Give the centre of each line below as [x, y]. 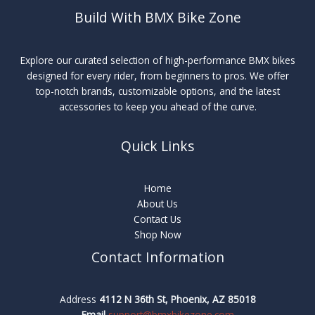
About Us [157, 203]
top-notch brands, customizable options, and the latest [157, 91]
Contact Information [157, 257]
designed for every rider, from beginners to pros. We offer [157, 75]
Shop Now [157, 234]
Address [79, 300]
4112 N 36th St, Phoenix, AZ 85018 [177, 300]
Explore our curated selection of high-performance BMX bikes [157, 60]
